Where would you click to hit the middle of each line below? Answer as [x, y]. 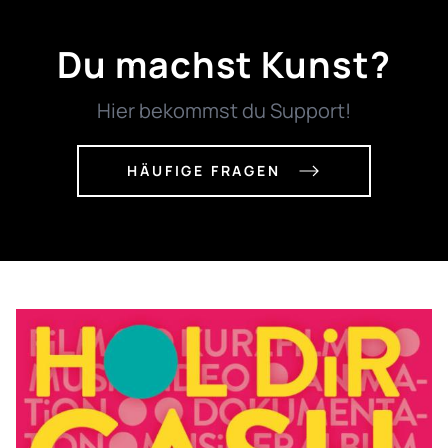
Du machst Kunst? [224, 65]
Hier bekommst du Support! [224, 111]
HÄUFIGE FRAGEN [204, 171]
